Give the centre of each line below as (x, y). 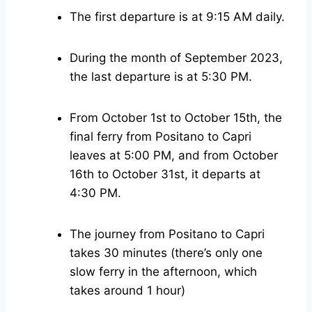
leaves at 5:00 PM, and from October (174, 156)
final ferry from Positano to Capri (161, 137)
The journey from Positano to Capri (167, 234)
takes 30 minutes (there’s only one (166, 253)
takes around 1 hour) (127, 291)
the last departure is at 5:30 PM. (161, 77)
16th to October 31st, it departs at (165, 174)
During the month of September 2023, (176, 58)
